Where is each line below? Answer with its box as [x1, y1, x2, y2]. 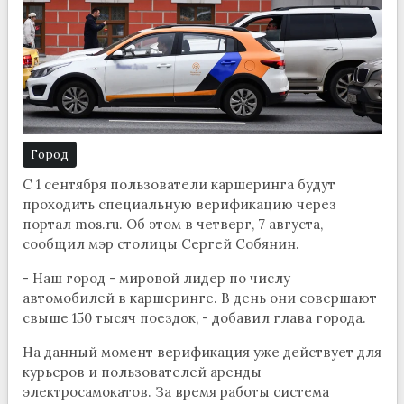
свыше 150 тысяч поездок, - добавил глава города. [22, 309, 366, 327]
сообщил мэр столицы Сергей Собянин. [22, 235, 299, 253]
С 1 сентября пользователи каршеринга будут [22, 176, 335, 194]
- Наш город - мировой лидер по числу [22, 270, 290, 288]
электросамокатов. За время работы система [22, 383, 329, 401]
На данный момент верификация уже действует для [22, 344, 381, 362]
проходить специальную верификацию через [22, 196, 336, 214]
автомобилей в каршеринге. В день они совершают [22, 289, 377, 308]
